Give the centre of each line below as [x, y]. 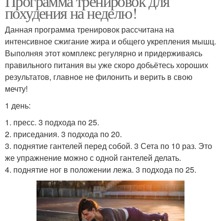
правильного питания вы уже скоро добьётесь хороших [107, 65]
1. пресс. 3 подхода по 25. [52, 122]
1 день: [18, 106]
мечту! [16, 89]
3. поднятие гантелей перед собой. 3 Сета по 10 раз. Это [109, 146]
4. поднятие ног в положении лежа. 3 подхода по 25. [101, 170]
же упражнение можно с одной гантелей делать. [93, 158]
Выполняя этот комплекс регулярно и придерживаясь [104, 53]
